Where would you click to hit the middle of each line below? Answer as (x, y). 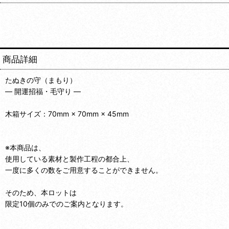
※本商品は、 (25, 147)
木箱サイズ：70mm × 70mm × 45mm (67, 113)
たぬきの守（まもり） (41, 80)
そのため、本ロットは (41, 192)
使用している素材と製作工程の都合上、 (70, 158)
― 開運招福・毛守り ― (43, 91)
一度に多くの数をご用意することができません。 (84, 170)
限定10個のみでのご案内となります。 (66, 203)
